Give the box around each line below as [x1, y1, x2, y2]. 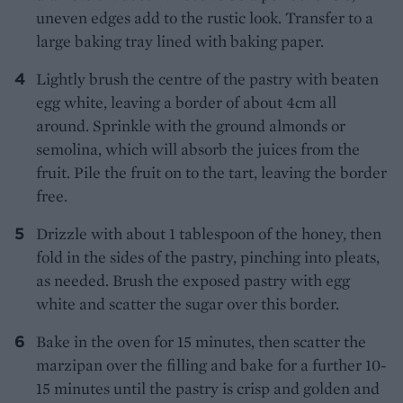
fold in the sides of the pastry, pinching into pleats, [36, 246, 380, 268]
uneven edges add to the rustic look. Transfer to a [36, 7, 373, 29]
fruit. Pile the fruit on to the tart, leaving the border [36, 162, 387, 184]
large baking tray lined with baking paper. [36, 31, 324, 52]
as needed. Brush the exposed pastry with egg [36, 270, 350, 291]
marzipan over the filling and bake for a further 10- [36, 354, 387, 376]
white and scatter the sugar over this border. [36, 293, 339, 315]
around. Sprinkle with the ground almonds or [36, 115, 345, 137]
